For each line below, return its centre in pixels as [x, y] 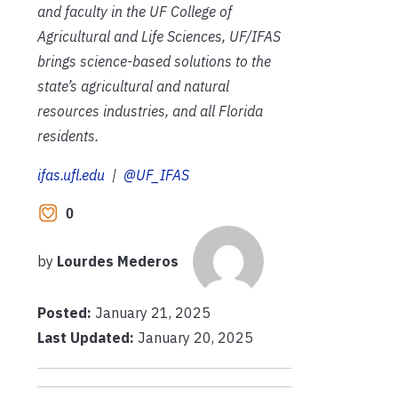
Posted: [66, 313]
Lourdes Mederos [118, 262]
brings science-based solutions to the [154, 62]
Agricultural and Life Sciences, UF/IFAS [159, 37]
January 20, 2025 [194, 338]
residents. [68, 136]
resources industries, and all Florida [150, 111]
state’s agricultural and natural [133, 87]
